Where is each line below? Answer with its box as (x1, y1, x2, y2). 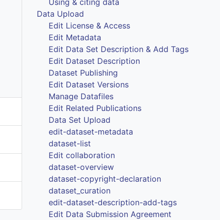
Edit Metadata (49, 32, 102, 42)
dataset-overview (49, 162, 114, 172)
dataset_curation (49, 185, 111, 195)
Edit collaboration (49, 150, 115, 160)
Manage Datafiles (49, 91, 114, 101)
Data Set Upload (49, 114, 111, 125)
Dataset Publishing (49, 67, 118, 78)
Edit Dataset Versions (49, 79, 129, 89)
